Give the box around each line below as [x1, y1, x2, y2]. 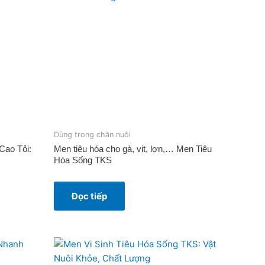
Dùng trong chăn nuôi [54, 130, 131, 140]
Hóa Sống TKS [54, 155, 112, 166]
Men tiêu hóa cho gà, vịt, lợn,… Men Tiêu [54, 144, 212, 154]
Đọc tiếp [72, 190, 107, 202]
